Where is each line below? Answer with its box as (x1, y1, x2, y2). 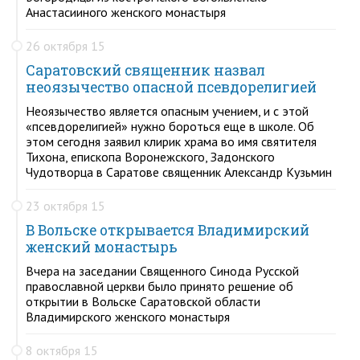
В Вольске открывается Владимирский (26, 220, 309, 239)
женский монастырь (26, 237, 178, 256)
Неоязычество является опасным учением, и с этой (26, 102, 309, 119)
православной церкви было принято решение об (26, 277, 293, 294)
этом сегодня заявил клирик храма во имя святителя (26, 133, 317, 149)
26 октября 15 (26, 37, 105, 54)
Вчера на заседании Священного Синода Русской (26, 262, 299, 279)
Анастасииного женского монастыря (26, 3, 226, 20)
